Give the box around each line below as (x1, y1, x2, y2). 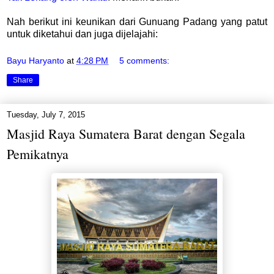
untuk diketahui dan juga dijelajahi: (7, 29, 158, 40)
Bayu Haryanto (7, 55, 64, 65)
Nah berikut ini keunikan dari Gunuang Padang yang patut (7, 17, 267, 28)
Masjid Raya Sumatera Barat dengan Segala (7, 124, 245, 143)
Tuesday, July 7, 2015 (7, 109, 85, 119)
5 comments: (119, 55, 170, 65)
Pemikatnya (7, 144, 68, 163)
